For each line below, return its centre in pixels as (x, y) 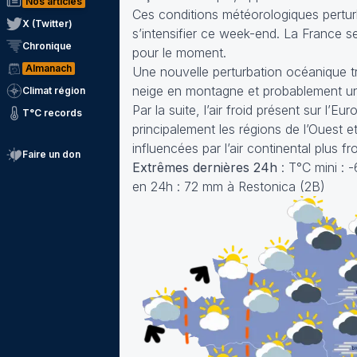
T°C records (52, 113)
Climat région (54, 90)
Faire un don (51, 154)
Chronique (47, 46)
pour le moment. (179, 53)
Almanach (49, 68)
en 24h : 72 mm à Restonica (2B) (229, 186)
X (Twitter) (47, 24)
